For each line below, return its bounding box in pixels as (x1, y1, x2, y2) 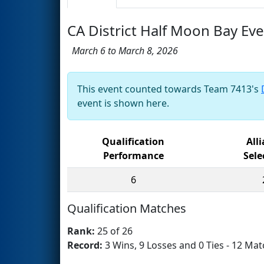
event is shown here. (77, 96, 169, 110)
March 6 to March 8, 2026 (67, 44, 178, 57)
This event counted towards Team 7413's (77, 82, 261, 95)
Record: (67, 238, 105, 252)
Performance (103, 148, 164, 162)
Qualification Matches (67, 200, 186, 216)
